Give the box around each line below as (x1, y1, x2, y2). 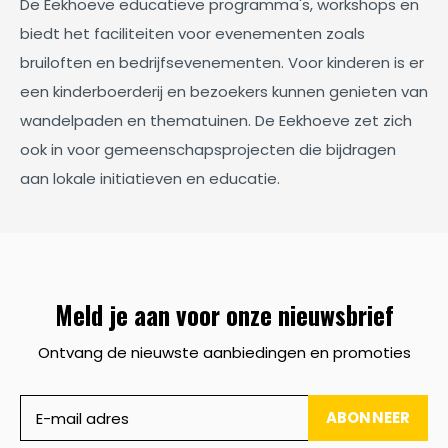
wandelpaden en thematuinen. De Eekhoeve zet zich (20, 110, 412, 131)
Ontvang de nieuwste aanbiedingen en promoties (37, 342, 411, 363)
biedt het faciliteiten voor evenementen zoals (20, 23, 365, 44)
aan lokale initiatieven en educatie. (20, 168, 280, 189)
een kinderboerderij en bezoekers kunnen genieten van (20, 81, 428, 102)
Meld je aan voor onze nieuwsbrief (54, 296, 394, 333)
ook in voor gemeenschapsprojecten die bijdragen (20, 139, 396, 160)
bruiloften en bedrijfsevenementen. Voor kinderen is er (20, 52, 424, 73)
